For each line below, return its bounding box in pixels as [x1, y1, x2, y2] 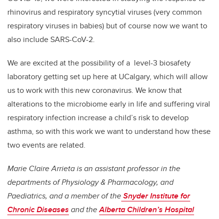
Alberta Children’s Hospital [99, 204, 194, 216]
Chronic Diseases [7, 204, 69, 216]
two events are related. [7, 139, 86, 151]
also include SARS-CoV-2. [7, 34, 95, 45]
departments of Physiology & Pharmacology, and [7, 176, 174, 188]
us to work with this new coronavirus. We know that [7, 85, 182, 96]
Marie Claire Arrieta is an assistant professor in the [7, 163, 180, 175]
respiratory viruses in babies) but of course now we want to [7, 20, 207, 32]
